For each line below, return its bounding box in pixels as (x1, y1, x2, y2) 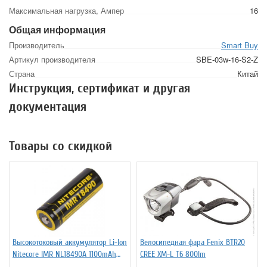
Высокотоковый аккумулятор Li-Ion (13, 237, 127, 248)
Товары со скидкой (9, 138, 112, 154)
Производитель (9, 39, 64, 51)
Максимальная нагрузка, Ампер (9, 5, 124, 17)
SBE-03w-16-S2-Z (196, 54, 258, 66)
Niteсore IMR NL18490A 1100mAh (13, 249, 116, 260)
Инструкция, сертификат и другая (9, 80, 190, 97)
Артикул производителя (9, 54, 95, 66)
